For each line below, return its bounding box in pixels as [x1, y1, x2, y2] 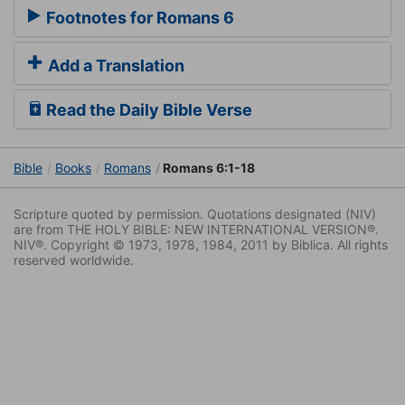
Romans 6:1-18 [160, 160, 255, 176]
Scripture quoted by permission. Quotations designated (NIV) [14, 206, 376, 222]
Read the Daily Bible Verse [42, 100, 252, 120]
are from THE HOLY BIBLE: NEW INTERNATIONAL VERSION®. [14, 221, 379, 238]
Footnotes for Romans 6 [42, 7, 234, 27]
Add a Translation [44, 56, 184, 76]
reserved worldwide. [14, 252, 134, 268]
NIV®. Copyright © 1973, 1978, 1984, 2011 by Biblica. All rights [14, 237, 388, 253]
